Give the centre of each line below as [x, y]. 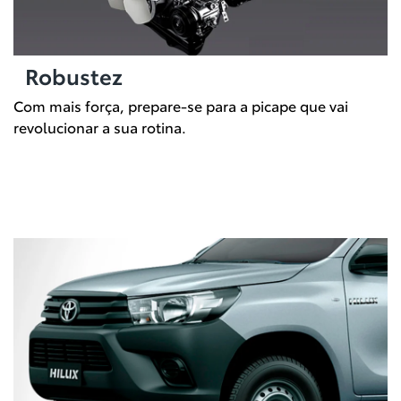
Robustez [73, 76]
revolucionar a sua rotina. [100, 127]
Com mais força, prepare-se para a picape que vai [181, 106]
